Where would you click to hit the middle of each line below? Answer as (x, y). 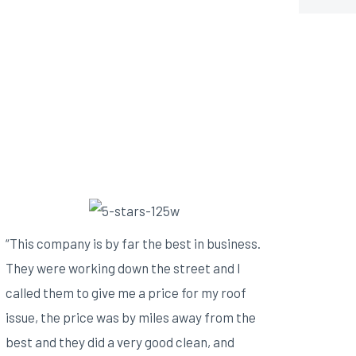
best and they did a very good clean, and (120, 341)
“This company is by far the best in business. (133, 243)
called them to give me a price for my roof (126, 292)
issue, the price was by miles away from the (130, 317)
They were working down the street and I (123, 267)
